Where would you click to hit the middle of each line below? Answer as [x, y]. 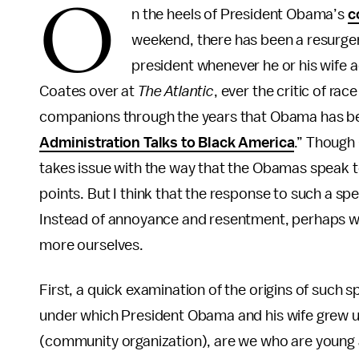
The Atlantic [175, 91]
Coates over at [89, 91]
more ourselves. [91, 245]
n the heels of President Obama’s [240, 14]
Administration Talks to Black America [167, 143]
